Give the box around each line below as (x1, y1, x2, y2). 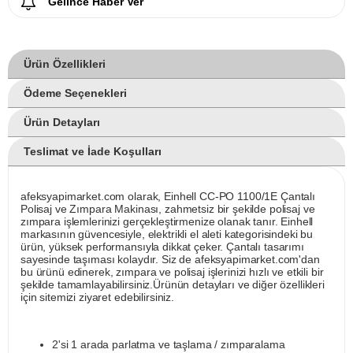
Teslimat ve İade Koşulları (24, 145, 162, 158)
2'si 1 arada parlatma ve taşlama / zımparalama (52, 338, 285, 351)
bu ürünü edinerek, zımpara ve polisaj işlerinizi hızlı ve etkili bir (20, 266, 324, 279)
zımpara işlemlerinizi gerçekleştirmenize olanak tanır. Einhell (20, 215, 314, 229)
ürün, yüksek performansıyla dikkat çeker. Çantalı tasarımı (20, 240, 304, 254)
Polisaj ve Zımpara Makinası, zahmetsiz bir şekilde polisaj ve (20, 203, 315, 216)
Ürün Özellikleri (24, 58, 106, 71)
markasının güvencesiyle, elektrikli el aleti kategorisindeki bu (20, 228, 314, 241)
